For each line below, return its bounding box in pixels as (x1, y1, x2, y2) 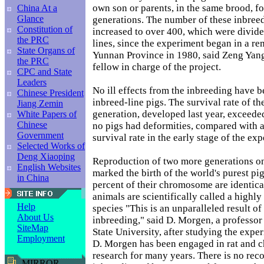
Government (17, 130, 64, 140)
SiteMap (17, 223, 48, 233)
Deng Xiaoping (17, 151, 75, 161)
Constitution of (17, 24, 72, 34)
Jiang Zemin (17, 98, 63, 108)
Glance (17, 14, 44, 24)
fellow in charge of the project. (93, 61, 221, 72)
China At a (17, 3, 57, 13)
